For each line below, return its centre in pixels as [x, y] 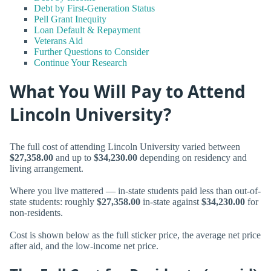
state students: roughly [53, 202]
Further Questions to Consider [91, 52]
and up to [73, 157]
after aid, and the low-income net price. [84, 246]
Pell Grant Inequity [70, 19]
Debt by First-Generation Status [94, 8]
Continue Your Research [80, 63]
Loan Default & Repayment [87, 30]
